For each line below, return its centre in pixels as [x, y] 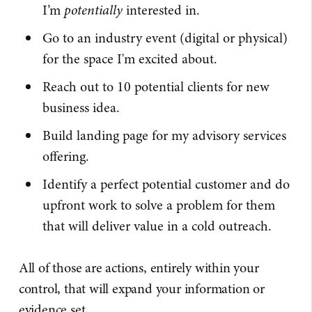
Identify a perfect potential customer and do [166, 184]
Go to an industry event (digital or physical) [165, 38]
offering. [65, 156]
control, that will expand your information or [141, 288]
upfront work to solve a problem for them [158, 205]
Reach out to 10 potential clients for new [156, 86]
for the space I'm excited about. [130, 58]
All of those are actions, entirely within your [139, 267]
